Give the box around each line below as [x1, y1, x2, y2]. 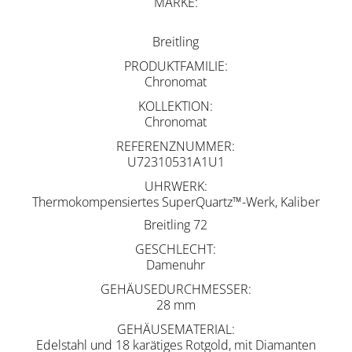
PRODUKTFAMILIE [123, 57, 225, 75]
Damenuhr [146, 256, 206, 274]
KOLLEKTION [138, 97, 211, 115]
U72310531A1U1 [126, 153, 225, 171]
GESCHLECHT [135, 240, 214, 258]
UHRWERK [144, 178, 204, 196]
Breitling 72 [144, 216, 208, 234]
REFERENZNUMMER [116, 137, 233, 156]
